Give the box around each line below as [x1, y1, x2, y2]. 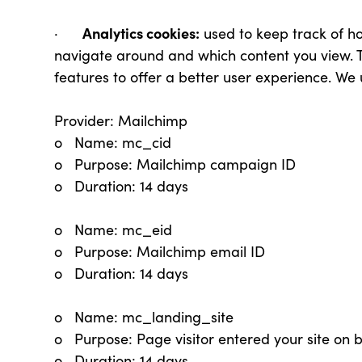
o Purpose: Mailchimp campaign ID [54, 154, 297, 174]
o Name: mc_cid [54, 133, 172, 152]
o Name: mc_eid [54, 220, 173, 239]
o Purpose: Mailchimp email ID [54, 242, 266, 261]
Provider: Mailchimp [54, 111, 188, 130]
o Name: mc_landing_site [54, 307, 234, 326]
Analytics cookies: [82, 23, 200, 43]
